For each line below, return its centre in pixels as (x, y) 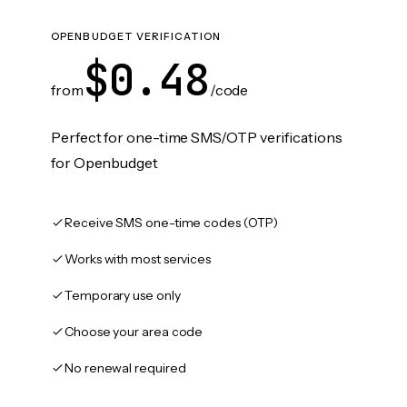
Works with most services (138, 259)
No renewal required (125, 368)
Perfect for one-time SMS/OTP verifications (197, 137)
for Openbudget (104, 163)
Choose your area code (134, 332)
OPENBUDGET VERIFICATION (136, 36)
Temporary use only (123, 295)
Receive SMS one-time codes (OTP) (171, 223)
